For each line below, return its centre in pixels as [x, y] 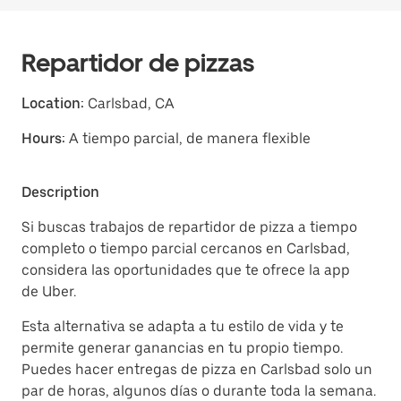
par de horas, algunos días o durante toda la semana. [199, 391]
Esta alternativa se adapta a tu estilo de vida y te [183, 326]
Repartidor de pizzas [138, 63]
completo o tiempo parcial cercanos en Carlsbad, [186, 248]
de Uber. [49, 291]
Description [60, 192]
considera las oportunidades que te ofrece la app [186, 270]
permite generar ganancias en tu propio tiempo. [182, 348]
